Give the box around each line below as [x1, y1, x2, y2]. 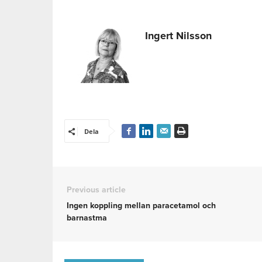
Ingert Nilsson [145, 29, 212, 43]
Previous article [67, 185, 126, 195]
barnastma [67, 213, 107, 223]
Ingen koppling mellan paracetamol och [67, 201, 216, 211]
